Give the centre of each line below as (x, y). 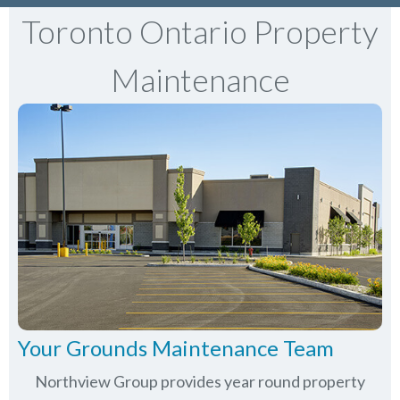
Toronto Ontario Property (200, 32)
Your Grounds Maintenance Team (176, 348)
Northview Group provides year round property (200, 382)
